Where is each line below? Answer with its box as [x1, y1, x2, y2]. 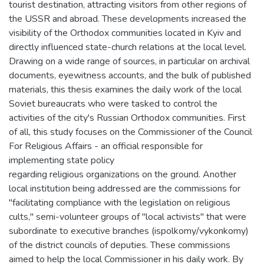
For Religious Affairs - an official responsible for [9, 140, 203, 153]
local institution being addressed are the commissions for [9, 182, 240, 195]
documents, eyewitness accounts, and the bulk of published [9, 69, 251, 82]
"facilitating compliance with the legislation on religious [9, 196, 230, 209]
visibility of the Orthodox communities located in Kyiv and [9, 27, 241, 39]
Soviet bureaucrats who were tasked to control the [9, 97, 217, 110]
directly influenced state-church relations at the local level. [9, 41, 246, 54]
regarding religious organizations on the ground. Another [9, 168, 236, 181]
